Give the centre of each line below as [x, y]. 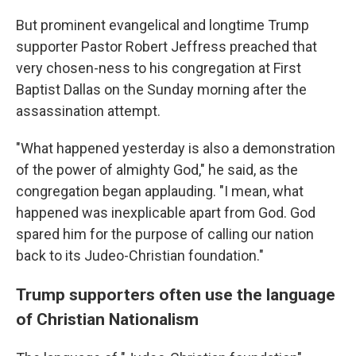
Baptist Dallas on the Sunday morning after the [161, 89]
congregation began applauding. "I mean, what [160, 191]
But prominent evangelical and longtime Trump [163, 25]
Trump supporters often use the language [176, 294]
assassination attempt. [88, 111]
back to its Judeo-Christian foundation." [140, 255]
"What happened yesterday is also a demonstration [176, 148]
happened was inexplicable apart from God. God [166, 213]
